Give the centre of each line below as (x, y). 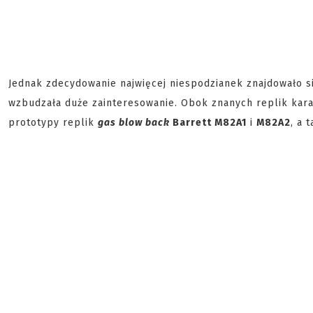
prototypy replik (53, 123)
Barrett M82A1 (210, 123)
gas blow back (135, 123)
